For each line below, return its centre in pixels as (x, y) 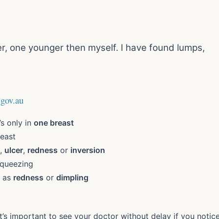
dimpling (72, 177)
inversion (88, 150)
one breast (54, 122)
